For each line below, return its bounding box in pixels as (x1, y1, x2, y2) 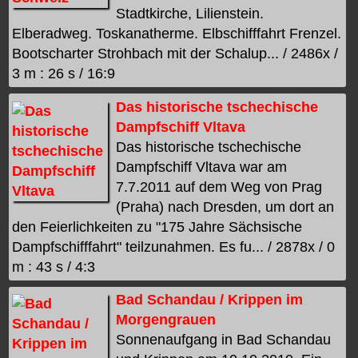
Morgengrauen (116, 312, 217, 328)
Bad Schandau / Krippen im (116, 292, 304, 308)
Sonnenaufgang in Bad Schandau (116, 332, 332, 348)
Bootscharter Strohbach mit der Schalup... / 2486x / (12, 46, 339, 62)
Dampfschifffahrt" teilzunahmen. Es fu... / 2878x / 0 (12, 238, 336, 255)
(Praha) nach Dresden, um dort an (116, 198, 335, 215)
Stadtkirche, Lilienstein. (116, 6, 265, 22)
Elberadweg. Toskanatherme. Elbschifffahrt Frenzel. (12, 26, 342, 42)
